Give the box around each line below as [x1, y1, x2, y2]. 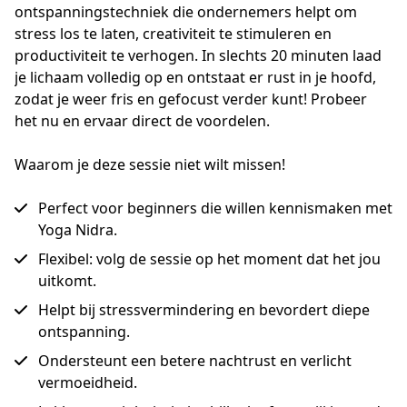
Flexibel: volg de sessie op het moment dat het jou [38, 249, 381, 270]
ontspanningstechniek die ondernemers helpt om [15, 2, 357, 23]
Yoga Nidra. [38, 220, 117, 241]
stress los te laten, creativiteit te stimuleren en [15, 24, 332, 45]
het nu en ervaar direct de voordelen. [15, 111, 270, 132]
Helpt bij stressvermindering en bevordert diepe [38, 300, 370, 321]
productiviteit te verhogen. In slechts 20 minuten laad [15, 45, 382, 66]
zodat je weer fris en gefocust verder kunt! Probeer [15, 89, 367, 110]
